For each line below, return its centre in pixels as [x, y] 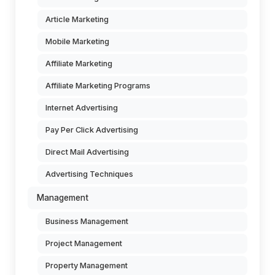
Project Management [84, 243]
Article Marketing [77, 19]
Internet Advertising [82, 108]
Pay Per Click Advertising [92, 130]
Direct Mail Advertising [87, 152]
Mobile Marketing [77, 41]
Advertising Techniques [89, 174]
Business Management [87, 221]
